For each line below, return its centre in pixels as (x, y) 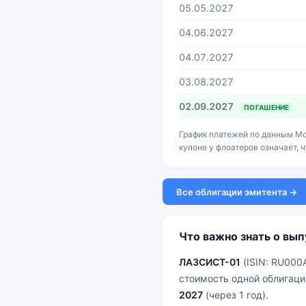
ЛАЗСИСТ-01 (210, 262)
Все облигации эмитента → (236, 192)
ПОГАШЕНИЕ (267, 108)
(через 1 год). (236, 295)
